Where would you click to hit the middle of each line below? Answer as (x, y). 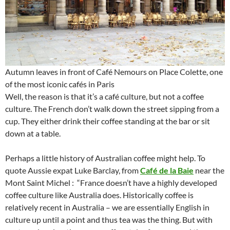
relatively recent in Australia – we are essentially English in (107, 207)
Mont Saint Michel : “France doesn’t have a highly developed (111, 183)
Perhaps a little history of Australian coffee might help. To (105, 158)
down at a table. (33, 133)
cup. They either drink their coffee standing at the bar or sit (108, 121)
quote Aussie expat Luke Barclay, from (73, 170)
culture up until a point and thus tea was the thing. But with (109, 220)
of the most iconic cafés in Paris (60, 84)
